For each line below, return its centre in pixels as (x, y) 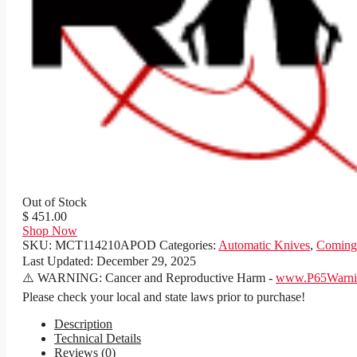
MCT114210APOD (106, 245)
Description (83, 324)
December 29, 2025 (146, 261)
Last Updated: (59, 261)
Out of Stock (55, 202)
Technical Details (98, 339)
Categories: (189, 245)
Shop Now (50, 231)
